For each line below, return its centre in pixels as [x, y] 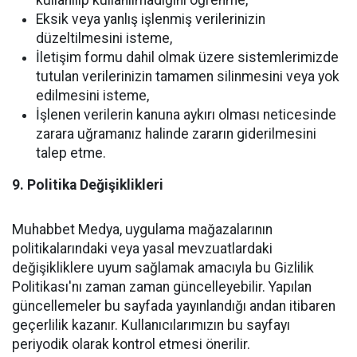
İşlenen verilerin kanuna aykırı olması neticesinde [186, 115]
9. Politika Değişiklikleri [88, 185]
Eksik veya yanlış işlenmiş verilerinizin [151, 19]
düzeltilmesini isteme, [104, 38]
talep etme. [71, 153]
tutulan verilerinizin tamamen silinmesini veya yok [188, 76]
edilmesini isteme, [92, 96]
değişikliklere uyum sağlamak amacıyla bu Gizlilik [163, 268]
